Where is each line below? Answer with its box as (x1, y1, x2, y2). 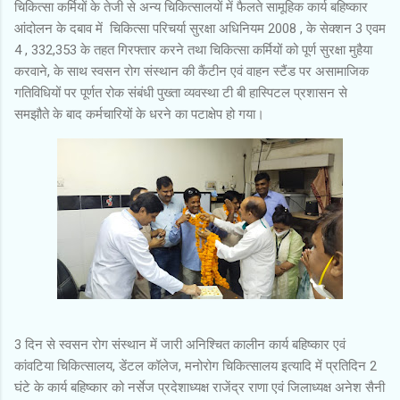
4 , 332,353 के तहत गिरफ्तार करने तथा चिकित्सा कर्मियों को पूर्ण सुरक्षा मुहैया (14, 41, 372, 58)
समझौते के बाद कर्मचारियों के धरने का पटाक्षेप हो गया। (14, 105, 268, 122)
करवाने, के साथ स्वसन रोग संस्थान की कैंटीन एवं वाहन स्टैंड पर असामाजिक (14, 62, 369, 79)
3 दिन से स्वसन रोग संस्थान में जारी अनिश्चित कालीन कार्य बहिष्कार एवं (14, 336, 346, 353)
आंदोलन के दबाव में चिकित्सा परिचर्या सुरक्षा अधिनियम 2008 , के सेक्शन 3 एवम (14, 20, 386, 37)
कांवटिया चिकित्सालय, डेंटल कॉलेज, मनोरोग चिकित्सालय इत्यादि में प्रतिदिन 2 (14, 357, 377, 374)
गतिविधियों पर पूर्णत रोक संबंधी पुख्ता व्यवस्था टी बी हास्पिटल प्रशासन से (14, 84, 351, 101)
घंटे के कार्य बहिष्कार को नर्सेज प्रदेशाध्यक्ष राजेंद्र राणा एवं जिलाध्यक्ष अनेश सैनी (14, 379, 385, 396)
